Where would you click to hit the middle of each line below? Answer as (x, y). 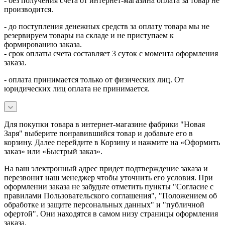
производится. (29, 10)
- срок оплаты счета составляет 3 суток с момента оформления (111, 54)
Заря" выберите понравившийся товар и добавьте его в (98, 134)
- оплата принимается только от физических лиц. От (94, 80)
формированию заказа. (43, 45)
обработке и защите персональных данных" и (82, 205)
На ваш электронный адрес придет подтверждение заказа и (106, 169)
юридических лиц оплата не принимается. (77, 89)
